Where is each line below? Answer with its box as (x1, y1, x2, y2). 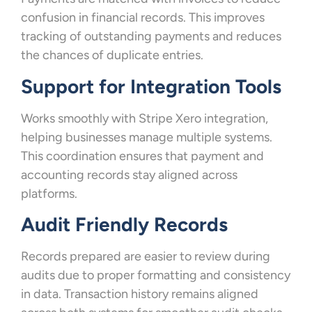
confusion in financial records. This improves (21, 10, 265, 26)
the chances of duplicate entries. (21, 47, 203, 63)
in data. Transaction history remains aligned (21, 286, 258, 302)
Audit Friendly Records (21, 212, 228, 236)
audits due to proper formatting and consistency (21, 267, 290, 283)
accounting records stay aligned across (21, 166, 237, 182)
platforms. (21, 185, 77, 201)
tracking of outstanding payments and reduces (21, 29, 281, 45)
